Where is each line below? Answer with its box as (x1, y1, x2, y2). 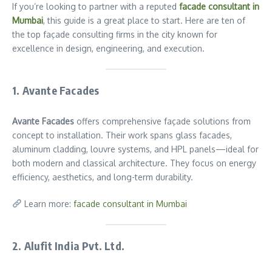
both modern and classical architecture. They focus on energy (12, 158, 256, 168)
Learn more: (21, 199, 73, 209)
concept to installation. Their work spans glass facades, (12, 130, 232, 140)
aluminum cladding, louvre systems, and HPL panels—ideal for (12, 144, 259, 154)
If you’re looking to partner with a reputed (12, 1, 179, 12)
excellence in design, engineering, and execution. (12, 43, 205, 53)
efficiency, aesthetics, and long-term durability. (12, 172, 193, 182)
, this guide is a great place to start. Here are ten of (43, 15, 245, 25)
